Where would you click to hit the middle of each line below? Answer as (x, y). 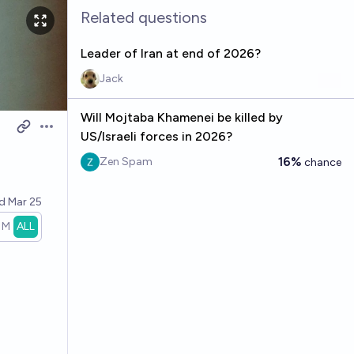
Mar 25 (24, 202)
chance (322, 162)
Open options (77, 134)
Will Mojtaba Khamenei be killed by (181, 117)
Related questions (143, 17)
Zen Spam (126, 162)
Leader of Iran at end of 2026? (170, 53)
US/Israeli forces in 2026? (156, 136)
